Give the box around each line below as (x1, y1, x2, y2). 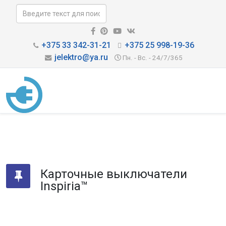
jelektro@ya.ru (54, 52, 108, 62)
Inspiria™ (40, 179, 88, 193)
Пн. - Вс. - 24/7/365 (123, 54, 183, 62)
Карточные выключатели (40, 167, 187, 181)
